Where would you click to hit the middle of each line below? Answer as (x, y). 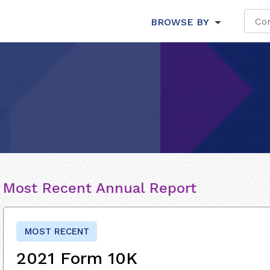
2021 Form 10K (77, 258)
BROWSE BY (180, 22)
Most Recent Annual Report (100, 188)
